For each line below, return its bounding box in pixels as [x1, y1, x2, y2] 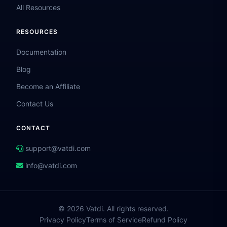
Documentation [16, 48, 66, 57]
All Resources [16, 3, 60, 12]
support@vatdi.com [25, 144, 91, 153]
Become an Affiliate [16, 82, 80, 91]
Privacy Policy [40, 215, 86, 224]
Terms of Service [86, 215, 142, 224]
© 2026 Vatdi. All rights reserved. [58, 204, 169, 213]
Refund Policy [142, 215, 187, 224]
